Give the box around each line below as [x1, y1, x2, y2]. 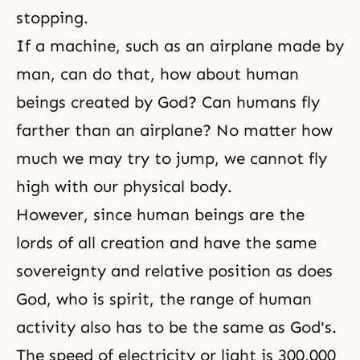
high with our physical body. [16, 177, 232, 196]
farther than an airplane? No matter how [16, 121, 333, 140]
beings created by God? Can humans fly [16, 92, 320, 112]
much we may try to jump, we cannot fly [16, 149, 327, 168]
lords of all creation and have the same [16, 233, 317, 252]
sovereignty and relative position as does [16, 261, 333, 280]
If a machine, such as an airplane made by [16, 36, 344, 55]
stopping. [16, 8, 88, 27]
